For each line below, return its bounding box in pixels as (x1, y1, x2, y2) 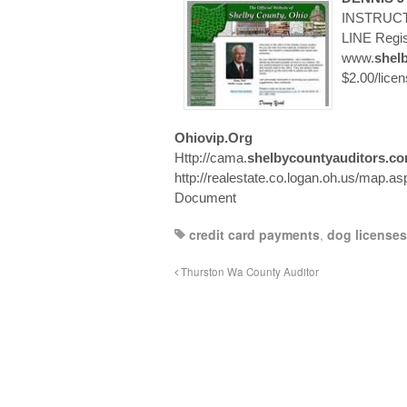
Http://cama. (174, 150, 247, 166)
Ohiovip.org (174, 130, 253, 146)
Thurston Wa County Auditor (178, 264, 319, 280)
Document (174, 190, 236, 206)
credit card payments (189, 225, 320, 244)
